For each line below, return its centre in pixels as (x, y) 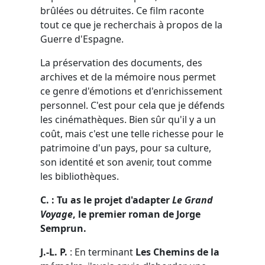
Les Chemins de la (177, 252)
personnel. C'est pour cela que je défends (132, 105)
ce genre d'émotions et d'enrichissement (131, 91)
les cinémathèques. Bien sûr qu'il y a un (128, 119)
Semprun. (63, 228)
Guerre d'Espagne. (82, 39)
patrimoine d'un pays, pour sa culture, (126, 148)
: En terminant (103, 252)
